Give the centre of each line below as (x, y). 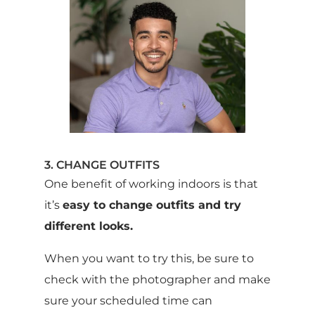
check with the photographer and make (157, 280)
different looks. (88, 226)
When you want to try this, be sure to (149, 259)
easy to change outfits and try (152, 205)
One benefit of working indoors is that (151, 184)
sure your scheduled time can (128, 301)
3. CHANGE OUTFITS (102, 165)
